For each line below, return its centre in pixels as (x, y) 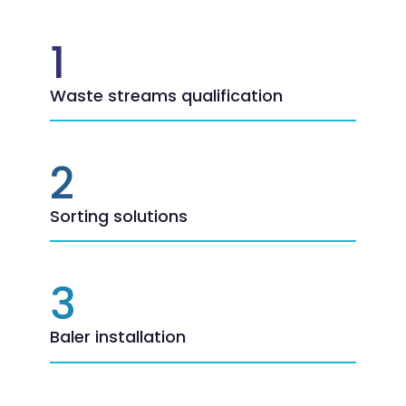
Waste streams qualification (166, 95)
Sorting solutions (119, 216)
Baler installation (118, 337)
